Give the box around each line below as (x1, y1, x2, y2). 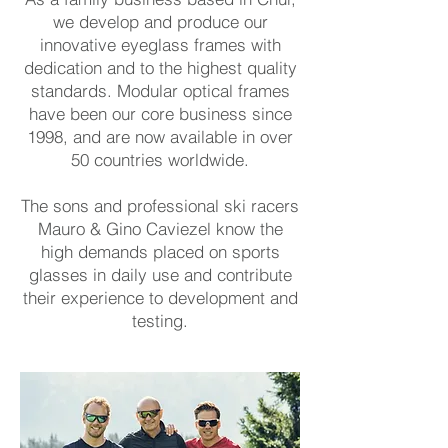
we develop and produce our (52, 11, 268, 33)
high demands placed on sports (40, 241, 280, 263)
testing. (132, 310, 188, 332)
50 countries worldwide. (71, 149, 249, 171)
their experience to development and (22, 287, 298, 309)
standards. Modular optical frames (30, 80, 290, 102)
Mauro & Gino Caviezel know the (37, 218, 283, 240)
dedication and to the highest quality (23, 57, 297, 79)
